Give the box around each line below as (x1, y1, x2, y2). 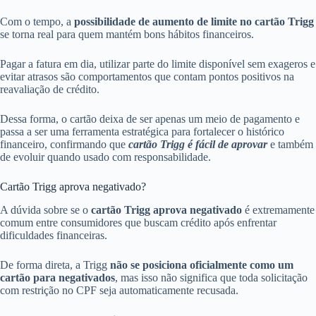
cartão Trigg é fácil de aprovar (128, 138, 267, 151)
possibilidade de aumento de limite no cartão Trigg (74, 16, 314, 28)
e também (267, 138, 313, 151)
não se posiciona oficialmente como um (110, 258, 293, 271)
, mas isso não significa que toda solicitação (115, 271, 308, 284)
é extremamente (242, 203, 315, 216)
